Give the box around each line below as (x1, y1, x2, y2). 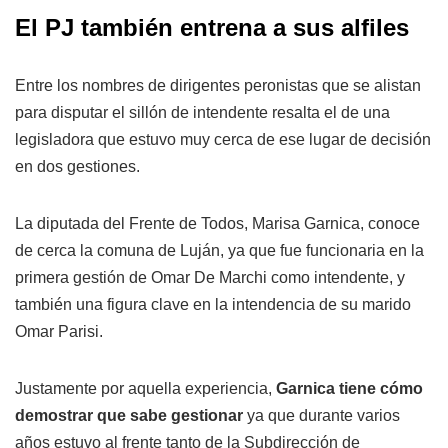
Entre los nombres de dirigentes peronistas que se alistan (15, 77, 421, 94)
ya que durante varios (243, 407, 400, 424)
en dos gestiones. (15, 158, 140, 175)
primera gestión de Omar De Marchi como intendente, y (15, 269, 405, 286)
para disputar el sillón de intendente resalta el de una (15, 104, 390, 121)
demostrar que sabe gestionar (15, 407, 243, 424)
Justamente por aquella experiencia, (15, 380, 276, 397)
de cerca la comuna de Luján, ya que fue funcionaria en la (15, 242, 424, 259)
